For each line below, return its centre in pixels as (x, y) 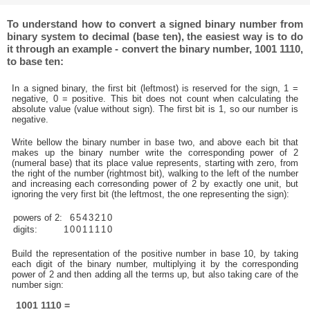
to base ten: (36, 61)
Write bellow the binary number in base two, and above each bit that (155, 142)
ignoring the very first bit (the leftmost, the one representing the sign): (151, 194)
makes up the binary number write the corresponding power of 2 (155, 152)
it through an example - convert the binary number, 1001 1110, (155, 48)
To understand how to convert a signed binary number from (155, 24)
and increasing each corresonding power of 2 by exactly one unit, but (155, 183)
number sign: (38, 285)
